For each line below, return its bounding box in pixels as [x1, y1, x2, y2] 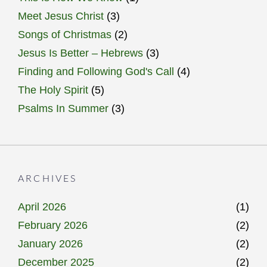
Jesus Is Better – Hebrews [18, 46, 143, 59]
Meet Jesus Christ [18, 10, 104, 22]
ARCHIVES [18, 173, 78, 184]
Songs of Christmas [18, 28, 111, 41]
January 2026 [18, 237, 83, 250]
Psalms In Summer [18, 102, 108, 114]
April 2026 [18, 200, 66, 213]
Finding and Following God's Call [18, 65, 174, 77]
